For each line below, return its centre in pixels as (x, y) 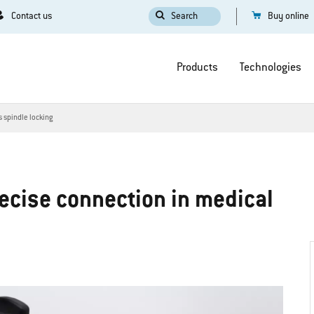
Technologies (270, 68)
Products (197, 68)
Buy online (288, 17)
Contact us (31, 17)
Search (184, 17)
